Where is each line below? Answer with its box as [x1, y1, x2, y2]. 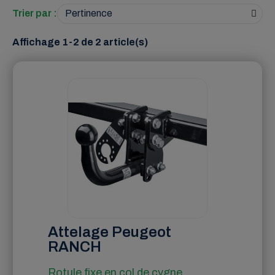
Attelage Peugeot [48, 223, 171, 240]
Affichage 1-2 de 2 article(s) [12, 36, 148, 47]
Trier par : [12, 8, 57, 19]
